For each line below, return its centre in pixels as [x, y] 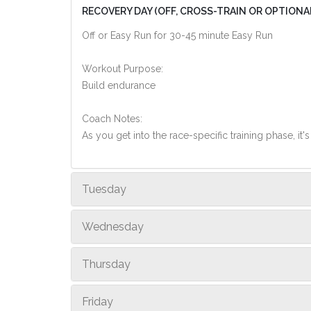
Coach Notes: [112, 119]
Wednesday [113, 227]
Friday [98, 302]
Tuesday [104, 189]
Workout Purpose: [123, 69]
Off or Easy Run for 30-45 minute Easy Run [177, 35]
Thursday [106, 264]
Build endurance [119, 85]
